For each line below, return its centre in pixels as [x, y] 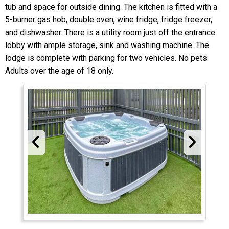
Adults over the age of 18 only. [59, 71]
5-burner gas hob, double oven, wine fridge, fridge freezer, [109, 20]
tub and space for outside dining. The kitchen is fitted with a [111, 7]
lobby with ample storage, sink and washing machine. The [107, 45]
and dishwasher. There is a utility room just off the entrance [110, 33]
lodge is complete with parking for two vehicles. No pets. [107, 58]
